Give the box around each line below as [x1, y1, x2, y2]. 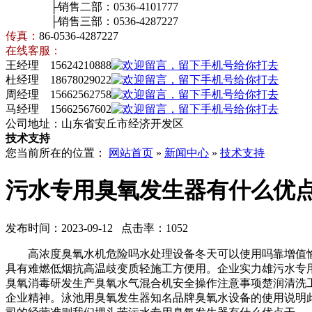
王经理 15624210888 [6, 59, 111, 71]
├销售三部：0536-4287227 [6, 15, 178, 27]
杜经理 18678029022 [6, 74, 111, 86]
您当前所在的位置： [6, 147, 109, 159]
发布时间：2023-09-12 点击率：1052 [6, 221, 188, 234]
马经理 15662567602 [6, 103, 111, 115]
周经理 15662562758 [6, 88, 111, 100]
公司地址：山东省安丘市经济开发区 [6, 118, 184, 130]
